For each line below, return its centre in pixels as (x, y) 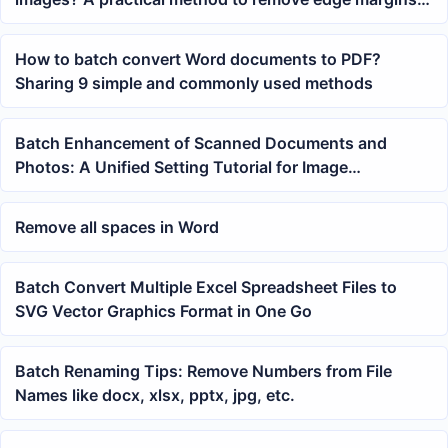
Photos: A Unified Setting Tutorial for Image (181, 166)
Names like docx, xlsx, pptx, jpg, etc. (155, 394)
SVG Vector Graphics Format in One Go (163, 310)
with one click (67, 22)
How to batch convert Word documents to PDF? (198, 58)
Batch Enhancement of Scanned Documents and (201, 142)
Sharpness (56, 190)
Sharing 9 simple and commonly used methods (194, 82)
